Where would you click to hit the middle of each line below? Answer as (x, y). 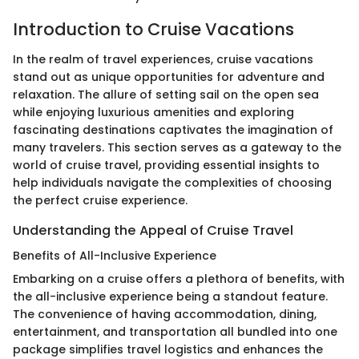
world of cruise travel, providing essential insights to (166, 165)
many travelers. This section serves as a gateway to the (177, 147)
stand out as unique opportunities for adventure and (169, 77)
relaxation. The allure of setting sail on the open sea (166, 95)
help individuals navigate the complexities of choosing (172, 183)
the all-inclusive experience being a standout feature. (170, 297)
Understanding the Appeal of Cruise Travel (153, 230)
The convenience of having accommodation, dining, (165, 315)
